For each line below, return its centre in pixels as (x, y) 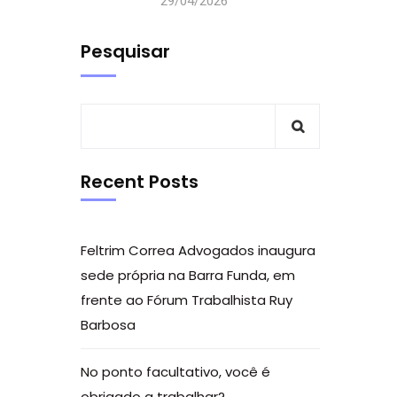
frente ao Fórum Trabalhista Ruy (187, 300)
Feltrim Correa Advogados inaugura (198, 250)
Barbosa (108, 325)
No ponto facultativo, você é (175, 372)
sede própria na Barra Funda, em (188, 275)
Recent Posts (140, 182)
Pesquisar (125, 51)
